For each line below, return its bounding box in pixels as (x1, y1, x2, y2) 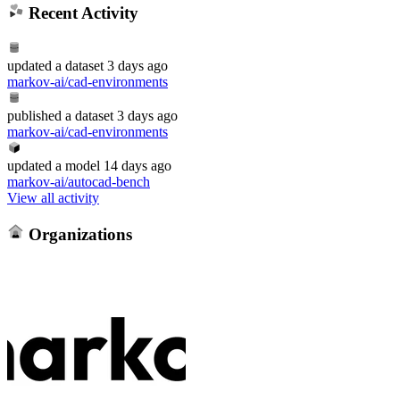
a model (52, 157, 100, 173)
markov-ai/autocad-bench (7, 173, 150, 189)
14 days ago (104, 157, 171, 173)
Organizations (23, 224, 132, 244)
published (7, 107, 62, 123)
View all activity (7, 189, 99, 205)
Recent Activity (23, 4, 138, 23)
